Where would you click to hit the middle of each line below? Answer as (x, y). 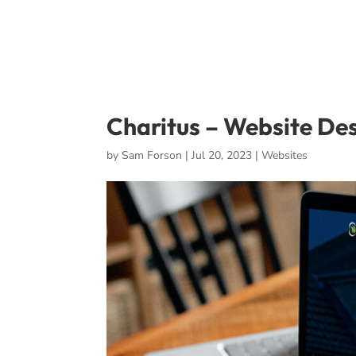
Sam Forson (152, 155)
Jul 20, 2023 (222, 155)
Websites (285, 155)
